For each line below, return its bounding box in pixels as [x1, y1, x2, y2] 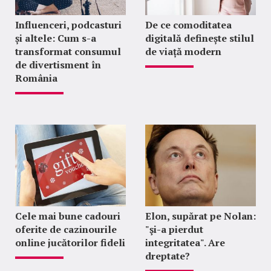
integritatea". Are [145, 235, 225, 249]
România [15, 71, 57, 85]
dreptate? [145, 249, 190, 263]
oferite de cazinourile [15, 222, 117, 236]
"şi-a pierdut [145, 222, 203, 236]
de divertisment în [15, 57, 101, 71]
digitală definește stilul [145, 31, 254, 45]
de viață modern [145, 44, 221, 58]
